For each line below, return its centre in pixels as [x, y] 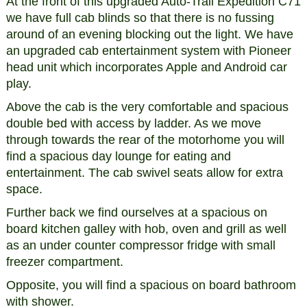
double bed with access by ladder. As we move [133, 123]
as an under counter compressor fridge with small [140, 245]
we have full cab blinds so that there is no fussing [140, 17]
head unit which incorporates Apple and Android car [146, 67]
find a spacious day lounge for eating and [118, 156]
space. [24, 189]
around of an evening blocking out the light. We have [149, 34]
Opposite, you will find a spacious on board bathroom [151, 285]
